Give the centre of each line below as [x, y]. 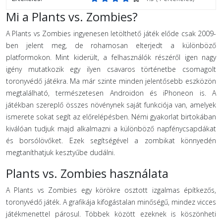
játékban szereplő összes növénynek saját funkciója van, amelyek [111, 105]
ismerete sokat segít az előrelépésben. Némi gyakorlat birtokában [111, 117]
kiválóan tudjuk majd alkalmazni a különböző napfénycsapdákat [111, 129]
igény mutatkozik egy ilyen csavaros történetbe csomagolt [111, 69]
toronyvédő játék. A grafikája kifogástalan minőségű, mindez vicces [111, 202]
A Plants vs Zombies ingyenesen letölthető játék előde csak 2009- [111, 33]
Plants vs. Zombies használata [87, 173]
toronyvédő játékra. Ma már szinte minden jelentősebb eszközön [111, 81]
